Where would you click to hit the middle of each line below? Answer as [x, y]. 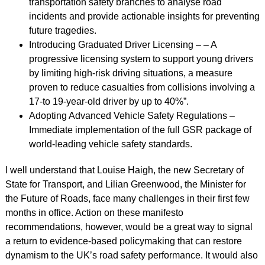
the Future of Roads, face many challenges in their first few [127, 198]
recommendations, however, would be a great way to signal [129, 227]
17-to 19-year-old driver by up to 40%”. [109, 101]
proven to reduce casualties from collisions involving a [142, 87]
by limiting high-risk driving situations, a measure [130, 73]
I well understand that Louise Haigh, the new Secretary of [124, 170]
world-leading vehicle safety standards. [110, 144]
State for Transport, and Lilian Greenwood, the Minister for [125, 184]
